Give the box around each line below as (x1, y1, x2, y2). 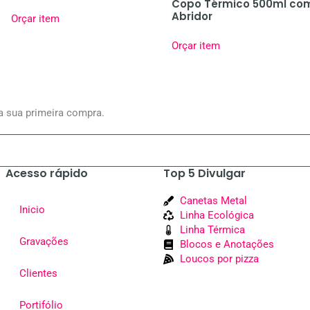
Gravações (19, 235, 69, 248)
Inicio (19, 203, 45, 216)
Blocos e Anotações (179, 237, 274, 250)
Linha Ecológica (179, 208, 254, 221)
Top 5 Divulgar (163, 165, 246, 181)
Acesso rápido (6, 165, 88, 181)
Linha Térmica (179, 223, 245, 236)
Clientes (19, 266, 57, 280)
